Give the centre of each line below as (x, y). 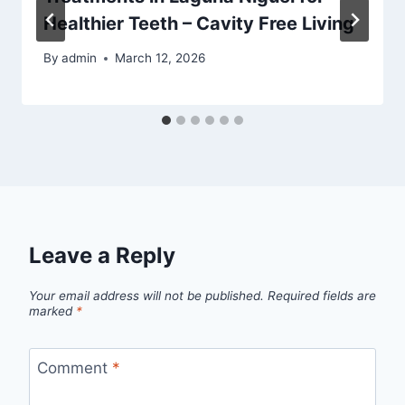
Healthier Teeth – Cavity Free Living (199, 23)
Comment (74, 367)
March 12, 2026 (160, 58)
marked (52, 311)
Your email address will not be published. (146, 295)
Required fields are (322, 295)
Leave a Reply (102, 256)
